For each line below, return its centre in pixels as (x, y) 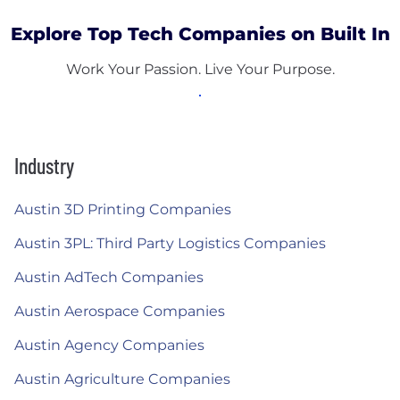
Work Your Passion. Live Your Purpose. (200, 69)
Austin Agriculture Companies (122, 379)
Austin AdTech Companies (109, 277)
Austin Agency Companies (109, 345)
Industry (44, 166)
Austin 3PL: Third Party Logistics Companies (170, 243)
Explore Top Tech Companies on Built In (200, 34)
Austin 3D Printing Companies (123, 209)
